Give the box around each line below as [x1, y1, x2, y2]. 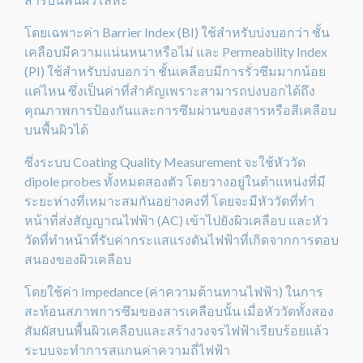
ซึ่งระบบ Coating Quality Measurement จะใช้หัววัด [24, 154, 305, 169]
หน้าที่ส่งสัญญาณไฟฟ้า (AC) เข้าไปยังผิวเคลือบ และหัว [24, 212, 328, 228]
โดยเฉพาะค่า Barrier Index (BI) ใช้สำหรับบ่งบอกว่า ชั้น [24, 24, 330, 40]
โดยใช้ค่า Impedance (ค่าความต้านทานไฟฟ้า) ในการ [24, 284, 323, 299]
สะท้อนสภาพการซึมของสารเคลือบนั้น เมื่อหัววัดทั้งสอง [24, 303, 334, 318]
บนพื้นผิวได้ [24, 122, 88, 137]
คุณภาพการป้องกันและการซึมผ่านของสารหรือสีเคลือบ [24, 102, 336, 117]
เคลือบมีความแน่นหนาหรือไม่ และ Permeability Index [24, 44, 327, 59]
